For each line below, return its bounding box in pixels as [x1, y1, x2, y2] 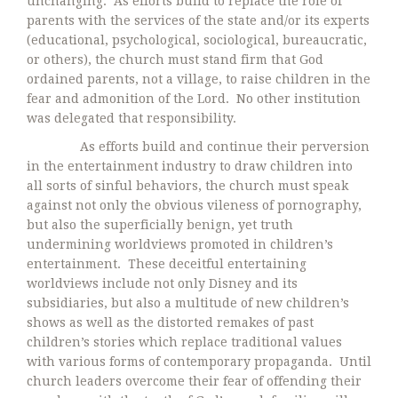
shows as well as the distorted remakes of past [27, 314, 314, 330]
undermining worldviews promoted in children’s [27, 236, 333, 251]
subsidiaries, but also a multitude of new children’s [27, 295, 349, 310]
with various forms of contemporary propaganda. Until [27, 354, 371, 369]
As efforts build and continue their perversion [27, 139, 370, 154]
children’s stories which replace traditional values [27, 334, 342, 349]
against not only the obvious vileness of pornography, [27, 197, 362, 212]
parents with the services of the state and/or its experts [27, 12, 370, 28]
